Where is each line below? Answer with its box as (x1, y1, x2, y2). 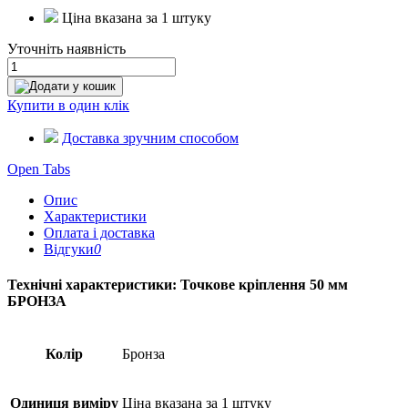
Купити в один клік (7, 97, 129, 113)
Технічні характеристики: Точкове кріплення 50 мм (7, 276, 348, 292)
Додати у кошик (29, 78, 116, 93)
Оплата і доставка (44, 224, 155, 240)
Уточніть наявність (7, 40, 126, 56)
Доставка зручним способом (62, 129, 239, 146)
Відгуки (44, 240, 94, 257)
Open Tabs (7, 160, 70, 177)
